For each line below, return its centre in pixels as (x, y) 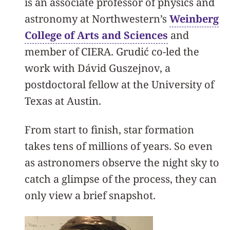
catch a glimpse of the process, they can (121, 179)
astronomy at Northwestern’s (97, 19)
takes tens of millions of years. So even (119, 146)
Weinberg (194, 19)
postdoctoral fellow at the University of (119, 84)
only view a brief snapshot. (90, 195)
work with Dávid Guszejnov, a (98, 68)
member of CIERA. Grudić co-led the (112, 52)
